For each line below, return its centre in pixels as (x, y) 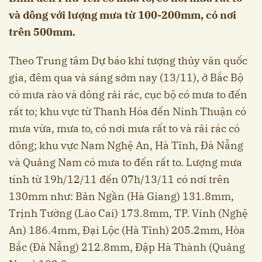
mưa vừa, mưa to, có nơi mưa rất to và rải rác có (124, 128)
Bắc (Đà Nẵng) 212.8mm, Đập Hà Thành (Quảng (127, 247)
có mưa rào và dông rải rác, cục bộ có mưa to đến (128, 94)
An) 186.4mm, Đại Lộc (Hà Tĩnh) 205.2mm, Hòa (127, 230)
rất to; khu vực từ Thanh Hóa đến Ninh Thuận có (127, 111)
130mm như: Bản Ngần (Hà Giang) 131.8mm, (121, 196)
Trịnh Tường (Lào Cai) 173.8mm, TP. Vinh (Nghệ (128, 213)
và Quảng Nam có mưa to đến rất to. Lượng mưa (125, 162)
